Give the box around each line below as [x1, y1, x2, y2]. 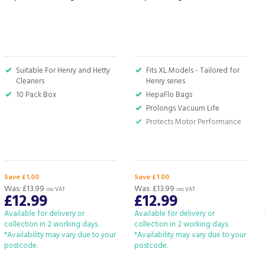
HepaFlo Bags [146, 89, 192, 101]
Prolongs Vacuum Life [146, 102, 219, 115]
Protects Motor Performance [146, 116, 241, 128]
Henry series [146, 75, 185, 88]
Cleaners [16, 75, 44, 88]
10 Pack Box [16, 89, 56, 101]
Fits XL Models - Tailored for [146, 64, 240, 77]
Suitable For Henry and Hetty [16, 64, 110, 77]
